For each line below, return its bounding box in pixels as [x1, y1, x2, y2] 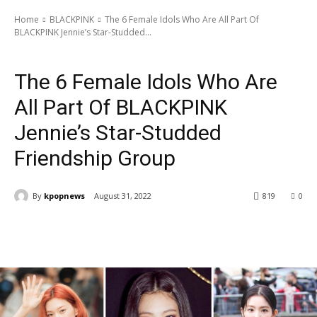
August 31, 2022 [94, 190, 151, 202]
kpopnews [44, 190, 85, 201]
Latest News [68, 47, 107, 57]
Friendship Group [14, 146, 175, 171]
